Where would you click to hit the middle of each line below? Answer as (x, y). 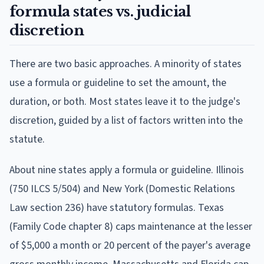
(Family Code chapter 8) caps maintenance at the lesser (131, 226)
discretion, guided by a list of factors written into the (126, 120)
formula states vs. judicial (100, 11)
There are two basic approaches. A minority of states (126, 64)
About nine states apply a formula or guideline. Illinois (127, 170)
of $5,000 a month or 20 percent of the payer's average (130, 245)
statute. (27, 139)
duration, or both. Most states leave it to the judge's (125, 101)
